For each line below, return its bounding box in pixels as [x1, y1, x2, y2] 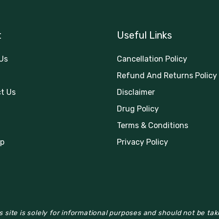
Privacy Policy [117, 137, 168, 147]
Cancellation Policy [117, 54, 187, 64]
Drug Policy [117, 104, 159, 113]
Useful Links [117, 29, 172, 41]
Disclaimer [117, 87, 155, 97]
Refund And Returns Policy [117, 70, 217, 80]
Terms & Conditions [117, 120, 188, 130]
